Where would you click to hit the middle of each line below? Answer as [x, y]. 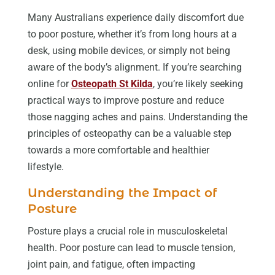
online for [49, 84]
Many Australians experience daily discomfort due [135, 18]
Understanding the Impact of [122, 193]
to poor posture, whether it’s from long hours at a [132, 34]
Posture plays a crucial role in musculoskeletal [127, 231]
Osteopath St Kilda [112, 84]
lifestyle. [45, 167]
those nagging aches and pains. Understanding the [137, 117]
